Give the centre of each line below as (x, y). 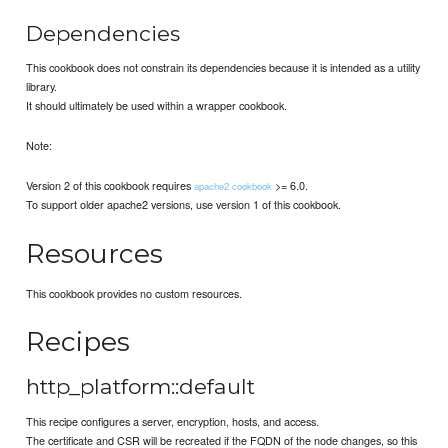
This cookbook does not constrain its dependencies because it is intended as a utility (223, 67)
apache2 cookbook (233, 186)
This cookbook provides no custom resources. (134, 292)
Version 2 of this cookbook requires (110, 185)
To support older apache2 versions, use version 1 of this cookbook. (184, 204)
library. (42, 86)
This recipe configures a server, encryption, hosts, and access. (173, 420)
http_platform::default (141, 387)
